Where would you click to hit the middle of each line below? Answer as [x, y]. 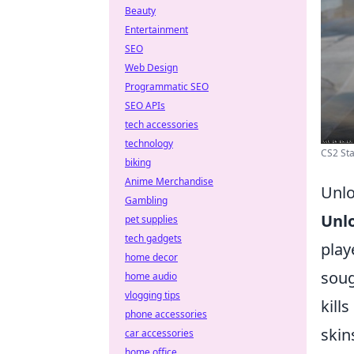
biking [138, 162]
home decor [151, 257]
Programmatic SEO [167, 87]
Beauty [140, 11]
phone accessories [166, 314]
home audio [151, 276]
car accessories [159, 333]
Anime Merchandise [169, 181]
